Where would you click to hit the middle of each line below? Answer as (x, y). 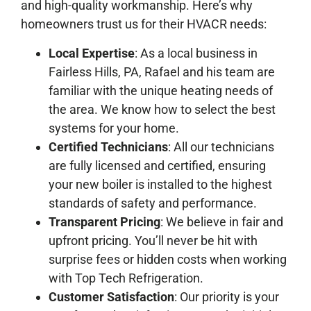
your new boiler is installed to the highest (160, 184)
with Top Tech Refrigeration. (126, 278)
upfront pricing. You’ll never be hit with (153, 240)
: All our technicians (221, 146)
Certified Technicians (108, 146)
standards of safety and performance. (153, 203)
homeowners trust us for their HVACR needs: (144, 24)
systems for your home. (114, 128)
